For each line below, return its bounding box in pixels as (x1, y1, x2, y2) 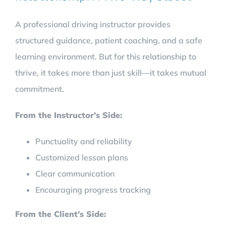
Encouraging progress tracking (35, 184, 151, 195)
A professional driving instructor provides (15, 19, 171, 29)
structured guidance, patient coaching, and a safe (15, 35, 202, 45)
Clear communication (35, 168, 115, 179)
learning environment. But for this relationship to (15, 51, 196, 62)
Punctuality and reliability (35, 136, 132, 146)
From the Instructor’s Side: (15, 109, 122, 120)
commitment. (15, 83, 64, 94)
